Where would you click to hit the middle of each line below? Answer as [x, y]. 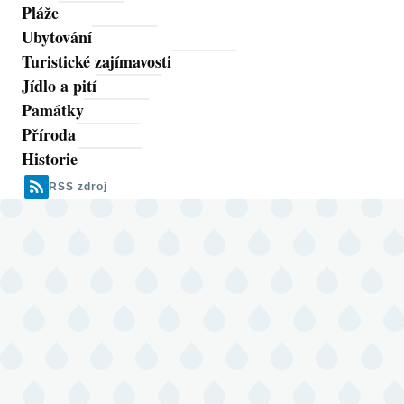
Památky [53, 110]
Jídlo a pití [59, 85]
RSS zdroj [78, 186]
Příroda [49, 134]
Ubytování [57, 37]
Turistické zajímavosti [96, 61]
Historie [50, 158]
